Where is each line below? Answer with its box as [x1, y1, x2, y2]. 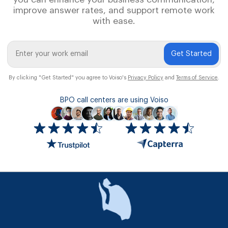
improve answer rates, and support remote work [13, 6, 215, 15]
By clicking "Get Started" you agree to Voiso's [9, 74, 128, 80]
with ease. [93, 16, 135, 25]
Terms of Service [176, 74, 218, 80]
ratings [113, 161, 137, 168]
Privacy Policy [128, 74, 163, 80]
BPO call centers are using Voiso [60, 96, 168, 104]
